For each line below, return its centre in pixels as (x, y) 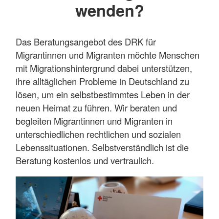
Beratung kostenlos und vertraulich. (85, 161)
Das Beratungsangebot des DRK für (86, 42)
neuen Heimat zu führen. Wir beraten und (96, 108)
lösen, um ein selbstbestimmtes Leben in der (103, 95)
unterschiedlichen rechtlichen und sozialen (98, 134)
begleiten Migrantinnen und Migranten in (94, 121)
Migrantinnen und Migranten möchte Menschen (108, 55)
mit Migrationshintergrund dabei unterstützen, (104, 68)
